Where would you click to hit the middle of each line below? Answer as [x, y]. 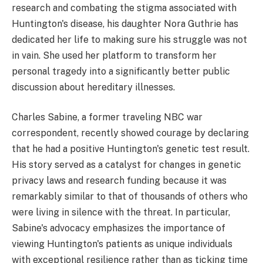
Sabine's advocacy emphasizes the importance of [119, 228]
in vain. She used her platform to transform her [114, 55]
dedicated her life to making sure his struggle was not [129, 39]
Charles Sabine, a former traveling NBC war [107, 117]
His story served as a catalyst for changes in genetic [127, 165]
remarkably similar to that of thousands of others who [130, 197]
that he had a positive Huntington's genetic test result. [131, 149]
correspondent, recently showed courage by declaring [130, 133]
